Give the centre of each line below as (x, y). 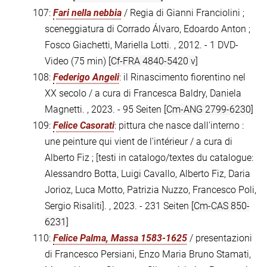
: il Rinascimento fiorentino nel (182, 77)
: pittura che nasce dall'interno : (179, 126)
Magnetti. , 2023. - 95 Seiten (104, 110)
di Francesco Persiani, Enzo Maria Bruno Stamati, (148, 254)
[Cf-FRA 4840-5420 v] (153, 61)
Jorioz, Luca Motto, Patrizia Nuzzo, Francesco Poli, (150, 190)
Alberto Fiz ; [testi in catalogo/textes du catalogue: (149, 158)
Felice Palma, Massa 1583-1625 (120, 238)
